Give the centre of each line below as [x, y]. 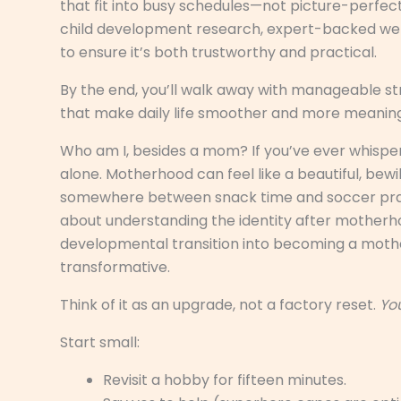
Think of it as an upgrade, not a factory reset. [220, 304]
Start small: [100, 342]
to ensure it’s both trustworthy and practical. [218, 52]
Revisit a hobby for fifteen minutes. [225, 380]
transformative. [115, 267]
